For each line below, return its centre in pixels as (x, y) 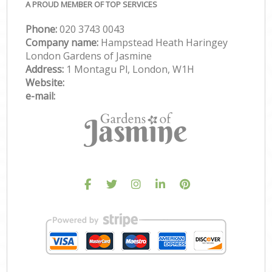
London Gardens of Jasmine (89, 56)
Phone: (43, 29)
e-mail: (41, 96)
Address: (46, 69)
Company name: (63, 42)
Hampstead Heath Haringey (165, 42)
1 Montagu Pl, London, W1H (131, 69)
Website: (45, 82)
